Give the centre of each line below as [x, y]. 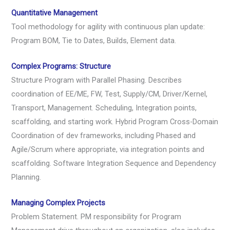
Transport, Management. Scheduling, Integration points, [104, 108]
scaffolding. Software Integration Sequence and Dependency [114, 163]
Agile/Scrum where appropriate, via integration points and [108, 149]
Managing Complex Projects [59, 203]
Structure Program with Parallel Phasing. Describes [97, 80]
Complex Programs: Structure [61, 66]
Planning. [26, 177]
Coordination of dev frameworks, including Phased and [104, 135]
